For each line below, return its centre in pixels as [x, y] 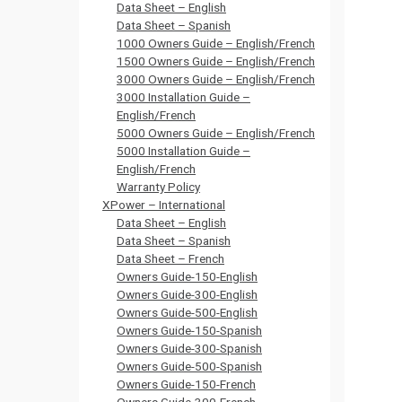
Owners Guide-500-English [187, 312]
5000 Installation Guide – [184, 151]
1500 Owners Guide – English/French [216, 61]
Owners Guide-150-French [186, 384]
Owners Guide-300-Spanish [189, 348]
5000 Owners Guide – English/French [216, 133]
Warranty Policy [158, 187]
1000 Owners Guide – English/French [216, 43]
